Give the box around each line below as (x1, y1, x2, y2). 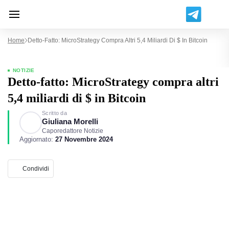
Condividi (22, 165, 49, 172)
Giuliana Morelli (42, 118, 98, 126)
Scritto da (42, 110, 67, 116)
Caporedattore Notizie (42, 127, 103, 134)
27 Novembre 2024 (55, 135, 113, 143)
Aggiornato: (19, 135, 55, 143)
